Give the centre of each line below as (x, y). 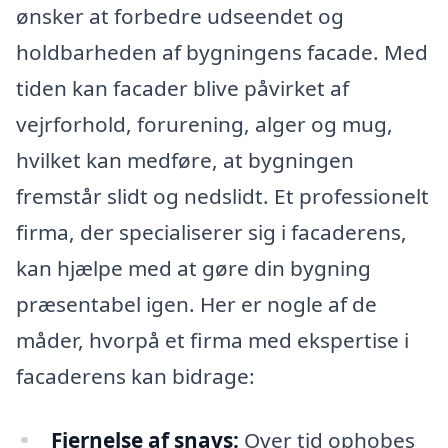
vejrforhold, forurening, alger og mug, (204, 123)
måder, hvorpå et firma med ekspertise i (212, 339)
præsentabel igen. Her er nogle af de (196, 303)
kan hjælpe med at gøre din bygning (193, 267)
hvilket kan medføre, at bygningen (185, 159)
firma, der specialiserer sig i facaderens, (211, 231)
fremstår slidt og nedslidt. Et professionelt (222, 195)
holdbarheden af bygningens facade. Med (222, 51)
